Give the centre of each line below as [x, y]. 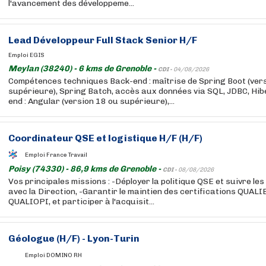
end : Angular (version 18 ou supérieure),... [91, 101]
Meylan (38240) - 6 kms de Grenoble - [83, 69]
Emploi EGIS [26, 55]
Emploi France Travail [56, 155]
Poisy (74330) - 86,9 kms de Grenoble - [85, 169]
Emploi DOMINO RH [53, 255]
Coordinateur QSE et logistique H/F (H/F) [105, 138]
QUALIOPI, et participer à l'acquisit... [81, 202]
